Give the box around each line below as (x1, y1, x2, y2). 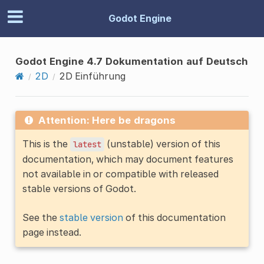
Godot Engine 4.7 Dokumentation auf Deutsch (15, 55, 248, 67)
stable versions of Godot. (22, 182, 136, 194)
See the (22, 211, 60, 223)
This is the (22, 137, 70, 150)
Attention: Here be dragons (38, 114, 176, 126)
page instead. (22, 226, 81, 238)
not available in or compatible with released (22, 167, 219, 180)
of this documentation (123, 211, 226, 223)
